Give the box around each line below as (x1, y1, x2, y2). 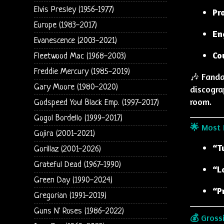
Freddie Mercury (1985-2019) (33, 66, 130, 76)
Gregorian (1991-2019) (33, 190, 106, 200)
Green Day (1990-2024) (33, 175, 112, 185)
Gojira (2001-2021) (33, 128, 95, 138)
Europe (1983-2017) (33, 20, 97, 30)
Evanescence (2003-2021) (33, 35, 117, 45)
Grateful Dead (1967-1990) (33, 159, 121, 169)
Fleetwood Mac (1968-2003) (33, 51, 126, 61)
